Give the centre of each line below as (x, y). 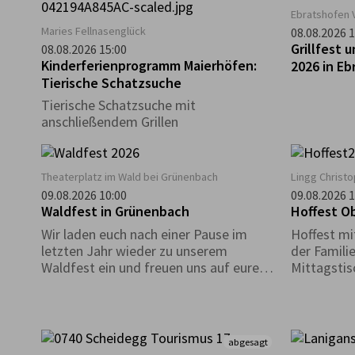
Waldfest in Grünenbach (115, 212)
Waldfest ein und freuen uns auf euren (154, 267)
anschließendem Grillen (110, 122)
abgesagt (248, 342)
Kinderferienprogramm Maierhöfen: (149, 65)
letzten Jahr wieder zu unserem (134, 250)
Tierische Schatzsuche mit (118, 105)
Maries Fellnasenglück (94, 31)
